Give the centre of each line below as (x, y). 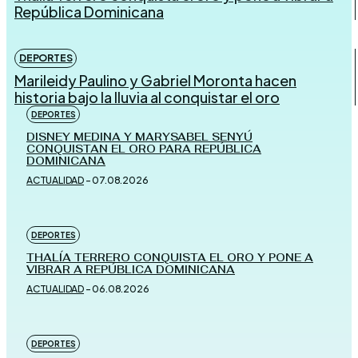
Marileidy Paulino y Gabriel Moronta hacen (155, 81)
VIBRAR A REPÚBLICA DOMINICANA (131, 270)
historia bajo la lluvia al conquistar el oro (147, 97)
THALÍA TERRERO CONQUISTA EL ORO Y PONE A (170, 258)
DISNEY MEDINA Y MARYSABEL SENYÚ (139, 137)
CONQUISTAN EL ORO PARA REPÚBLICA (144, 149)
